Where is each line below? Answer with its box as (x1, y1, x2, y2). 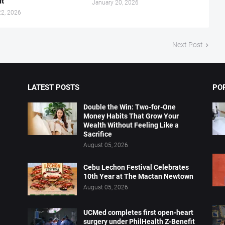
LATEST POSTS (28, 83, 80, 92)
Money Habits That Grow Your (83, 112, 179, 121)
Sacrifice (83, 130, 113, 139)
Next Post (172, 41, 203, 49)
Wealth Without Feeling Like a (83, 121, 179, 130)
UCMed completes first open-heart (83, 208, 194, 217)
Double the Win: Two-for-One (83, 103, 176, 111)
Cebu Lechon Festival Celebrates (83, 163, 189, 172)
